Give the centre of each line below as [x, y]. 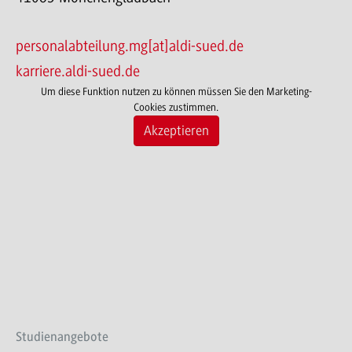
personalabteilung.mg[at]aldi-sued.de [130, 46]
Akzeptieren [176, 130]
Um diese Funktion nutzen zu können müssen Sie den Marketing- [176, 91]
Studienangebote [62, 336]
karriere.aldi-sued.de [78, 71]
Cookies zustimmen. [176, 107]
